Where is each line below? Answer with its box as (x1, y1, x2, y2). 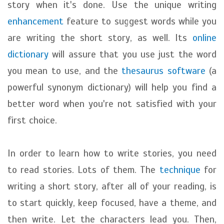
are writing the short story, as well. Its (7, 32, 192, 43)
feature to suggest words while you (63, 15, 216, 27)
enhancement (7, 15, 63, 27)
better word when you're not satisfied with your (7, 98, 216, 109)
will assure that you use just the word (48, 48, 216, 60)
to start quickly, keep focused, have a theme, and (7, 197, 216, 208)
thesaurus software (121, 65, 205, 76)
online (192, 32, 216, 43)
